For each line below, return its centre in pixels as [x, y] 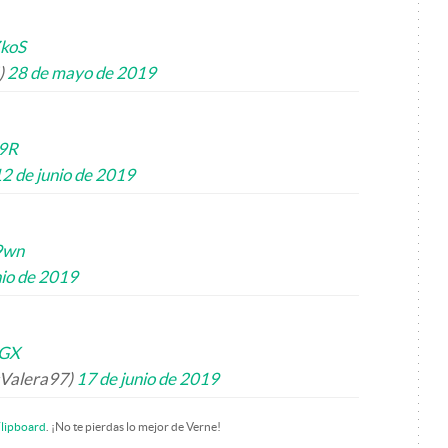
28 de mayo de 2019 [81, 72]
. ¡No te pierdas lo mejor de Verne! [133, 426]
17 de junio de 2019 [147, 378]
